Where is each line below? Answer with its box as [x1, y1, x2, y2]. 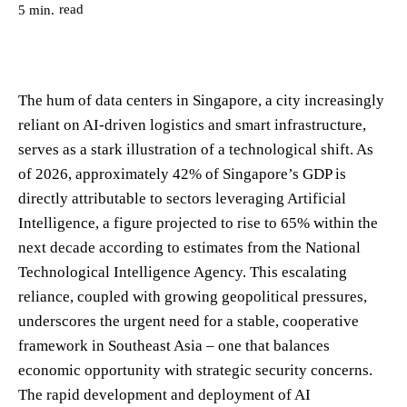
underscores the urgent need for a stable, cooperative [18, 312, 359, 330]
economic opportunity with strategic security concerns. [18, 361, 372, 379]
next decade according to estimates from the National [18, 238, 361, 256]
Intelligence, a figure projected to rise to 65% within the [18, 213, 378, 232]
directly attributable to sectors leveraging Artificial [18, 189, 346, 207]
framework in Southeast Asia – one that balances [18, 336, 330, 354]
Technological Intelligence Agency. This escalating [18, 263, 347, 281]
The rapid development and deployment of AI [18, 385, 311, 403]
